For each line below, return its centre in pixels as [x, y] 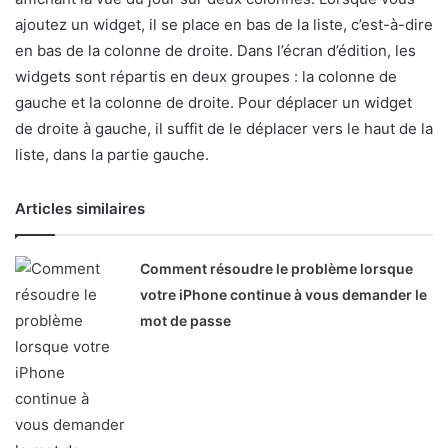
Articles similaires [80, 208]
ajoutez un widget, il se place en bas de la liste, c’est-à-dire [224, 24]
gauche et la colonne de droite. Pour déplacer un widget [213, 102]
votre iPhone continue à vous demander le [284, 294]
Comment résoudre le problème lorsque [277, 268]
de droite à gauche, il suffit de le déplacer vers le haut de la [224, 128]
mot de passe [186, 320]
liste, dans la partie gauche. [112, 154]
